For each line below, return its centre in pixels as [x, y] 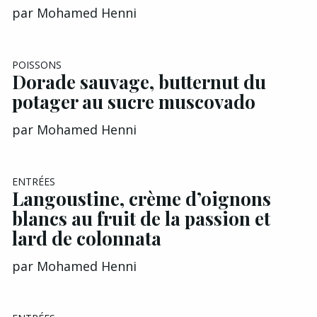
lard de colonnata [87, 238]
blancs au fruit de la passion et [141, 219]
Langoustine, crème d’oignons [142, 199]
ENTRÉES [34, 182]
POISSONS [37, 65]
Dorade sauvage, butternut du [139, 82]
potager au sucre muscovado [134, 102]
